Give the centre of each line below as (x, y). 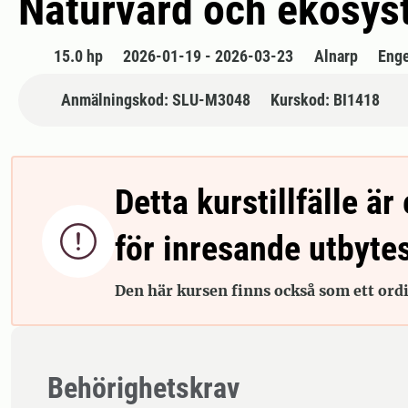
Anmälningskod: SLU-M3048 (155, 100)
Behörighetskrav (143, 388)
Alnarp (336, 56)
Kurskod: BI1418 (325, 100)
